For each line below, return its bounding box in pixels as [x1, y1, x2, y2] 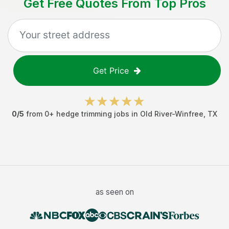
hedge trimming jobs [56, 109, 129, 118]
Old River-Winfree [140, 109, 203, 118]
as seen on [95, 187, 134, 197]
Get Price [93, 65, 129, 76]
